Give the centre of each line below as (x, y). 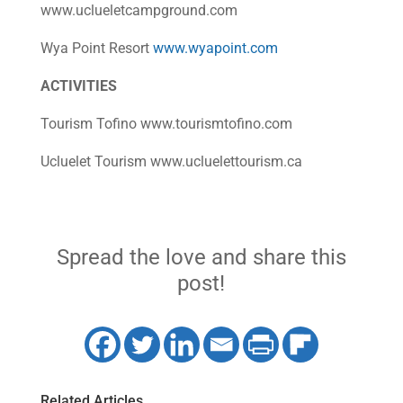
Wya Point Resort (96, 48)
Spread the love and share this (201, 257)
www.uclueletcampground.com (139, 10)
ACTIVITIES (78, 86)
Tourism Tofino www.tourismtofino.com (166, 124)
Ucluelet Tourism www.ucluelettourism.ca (171, 161)
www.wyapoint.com (215, 48)
